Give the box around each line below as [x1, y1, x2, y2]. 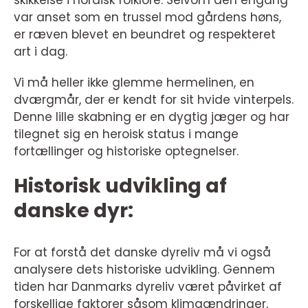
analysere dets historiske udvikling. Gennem [14, 261, 275, 278]
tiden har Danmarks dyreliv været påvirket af [14, 278, 282, 296]
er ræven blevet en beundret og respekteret [14, 26, 276, 43]
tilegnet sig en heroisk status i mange [14, 126, 239, 143]
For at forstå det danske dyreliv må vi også [14, 244, 271, 261]
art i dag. [14, 43, 67, 60]
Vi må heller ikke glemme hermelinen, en [14, 74, 254, 91]
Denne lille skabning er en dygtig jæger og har [14, 109, 289, 126]
